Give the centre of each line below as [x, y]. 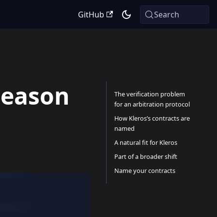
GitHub [91, 14]
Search [167, 14]
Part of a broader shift [146, 156]
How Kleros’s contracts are [152, 118]
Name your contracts [145, 170]
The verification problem [149, 94]
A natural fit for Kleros [146, 142]
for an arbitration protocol [152, 104]
